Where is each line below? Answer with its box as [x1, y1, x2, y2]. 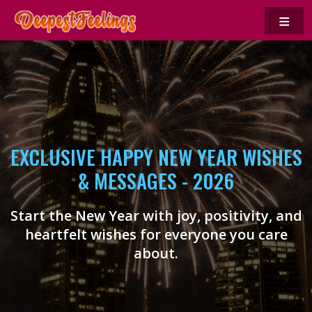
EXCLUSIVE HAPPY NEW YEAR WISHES [10, 142, 302, 171]
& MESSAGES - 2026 [78, 166, 234, 195]
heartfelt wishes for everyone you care [24, 225, 288, 244]
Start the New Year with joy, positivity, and [10, 206, 302, 225]
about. [134, 244, 178, 263]
